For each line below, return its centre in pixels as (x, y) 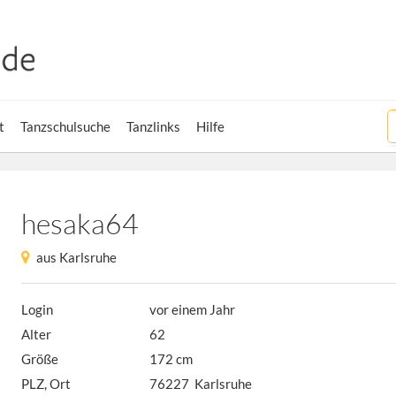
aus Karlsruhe (76, 257)
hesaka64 (80, 223)
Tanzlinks (153, 126)
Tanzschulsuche (65, 126)
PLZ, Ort (46, 384)
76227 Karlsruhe (201, 384)
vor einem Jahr (193, 309)
